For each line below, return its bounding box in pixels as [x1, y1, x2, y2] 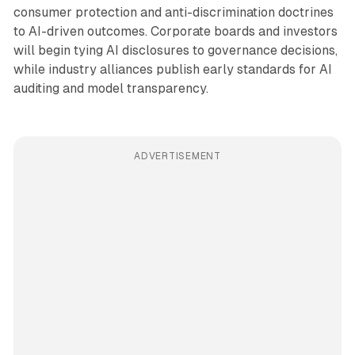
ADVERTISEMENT [134, 150, 221, 162]
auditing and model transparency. [13, 80, 208, 96]
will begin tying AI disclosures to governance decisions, [13, 42, 338, 58]
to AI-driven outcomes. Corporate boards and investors [13, 23, 338, 39]
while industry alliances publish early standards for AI [13, 61, 332, 77]
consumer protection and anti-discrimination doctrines [13, 4, 334, 20]
